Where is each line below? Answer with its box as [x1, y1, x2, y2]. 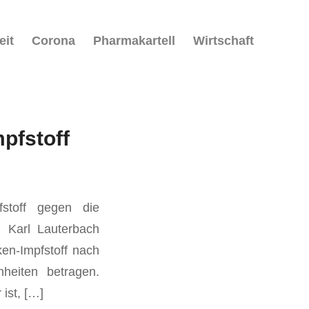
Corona [32, 34, 75, 48]
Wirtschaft [193, 34, 254, 48]
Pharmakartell [93, 34, 175, 48]
